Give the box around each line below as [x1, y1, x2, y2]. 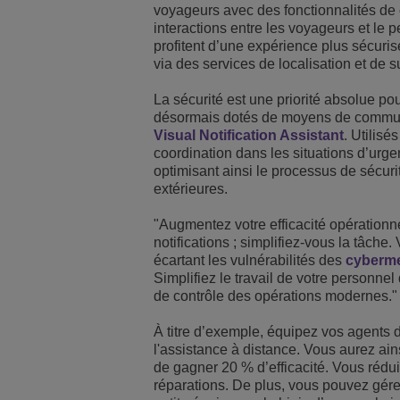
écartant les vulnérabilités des [154, 253, 346, 268]
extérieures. [154, 181, 228, 196]
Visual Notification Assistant [154, 128, 344, 143]
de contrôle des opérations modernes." [154, 288, 397, 304]
